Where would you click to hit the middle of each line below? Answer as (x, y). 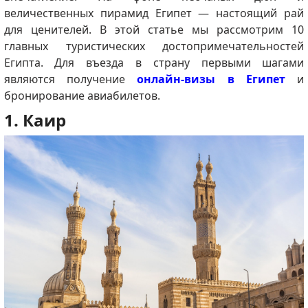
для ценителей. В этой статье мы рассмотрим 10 (154, 30)
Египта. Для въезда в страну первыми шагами (154, 63)
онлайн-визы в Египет (211, 79)
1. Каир (35, 120)
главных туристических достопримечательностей (154, 46)
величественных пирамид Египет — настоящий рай (154, 13)
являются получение (70, 79)
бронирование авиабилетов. (82, 96)
